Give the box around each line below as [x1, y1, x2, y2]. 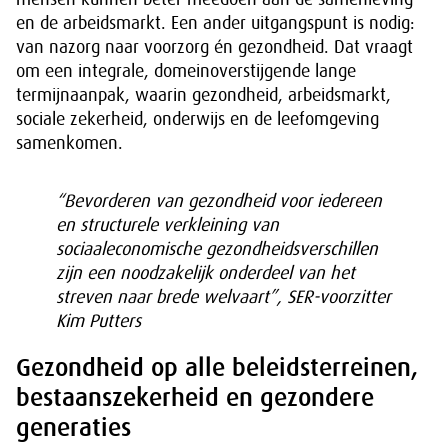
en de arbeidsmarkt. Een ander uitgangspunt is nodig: [16, 13, 415, 33]
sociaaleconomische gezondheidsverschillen [56, 239, 378, 259]
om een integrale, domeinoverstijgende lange [16, 61, 356, 81]
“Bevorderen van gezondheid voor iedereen [56, 191, 382, 211]
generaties [16, 413, 131, 442]
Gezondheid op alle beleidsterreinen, [16, 353, 418, 382]
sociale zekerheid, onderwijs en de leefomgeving [16, 109, 379, 129]
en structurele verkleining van [56, 215, 279, 235]
